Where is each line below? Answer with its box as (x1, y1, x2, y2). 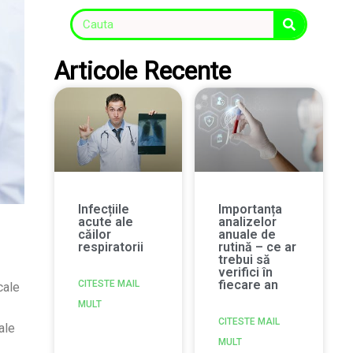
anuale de (218, 227, 277, 243)
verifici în (218, 265, 273, 281)
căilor (77, 227, 111, 243)
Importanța (218, 202, 283, 217)
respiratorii (77, 240, 143, 255)
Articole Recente (54, 57, 231, 86)
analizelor (218, 214, 277, 230)
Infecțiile (77, 202, 129, 217)
